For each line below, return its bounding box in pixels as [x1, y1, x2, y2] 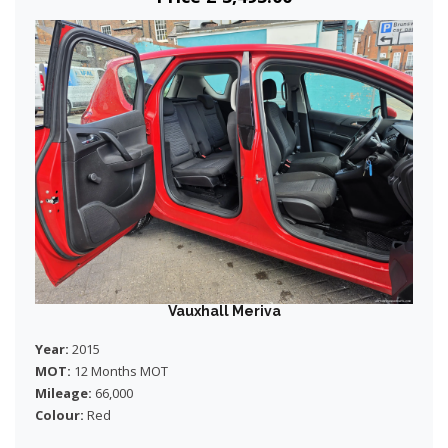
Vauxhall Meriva [167, 302, 281, 319]
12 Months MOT [71, 361, 168, 380]
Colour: [35, 405, 84, 424]
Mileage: [35, 383, 92, 402]
